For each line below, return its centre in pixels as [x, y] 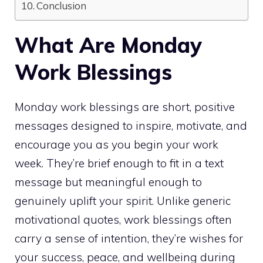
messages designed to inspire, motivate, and [131, 126]
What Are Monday [108, 45]
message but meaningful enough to [108, 182]
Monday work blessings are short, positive [125, 107]
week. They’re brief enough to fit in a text [119, 163]
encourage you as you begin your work [117, 144]
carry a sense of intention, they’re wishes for [129, 238]
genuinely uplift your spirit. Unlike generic [123, 201]
